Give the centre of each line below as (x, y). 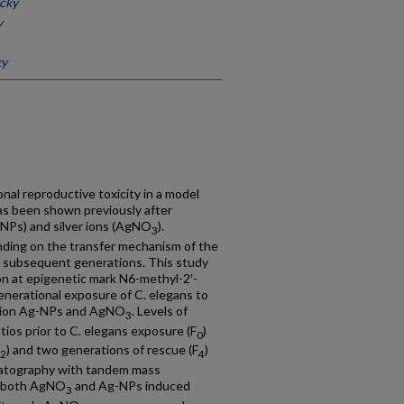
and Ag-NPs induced (131, 386)
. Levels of (160, 310)
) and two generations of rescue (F (102, 350)
